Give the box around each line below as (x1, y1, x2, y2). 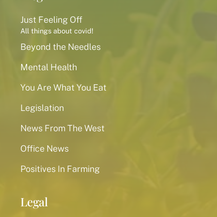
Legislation (20, 103, 64, 113)
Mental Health (20, 62, 77, 72)
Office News (20, 143, 69, 154)
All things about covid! (20, 27, 93, 35)
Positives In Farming (20, 164, 100, 174)
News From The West (20, 123, 105, 133)
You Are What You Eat (20, 82, 107, 93)
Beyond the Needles (20, 42, 101, 52)
